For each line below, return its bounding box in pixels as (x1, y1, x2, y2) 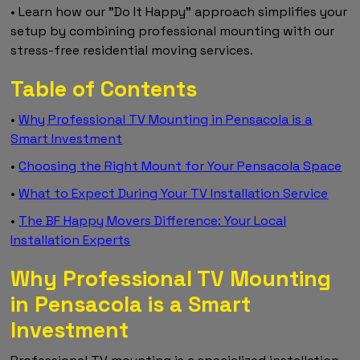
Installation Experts (10, 231, 131, 248)
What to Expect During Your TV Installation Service (18, 184, 329, 202)
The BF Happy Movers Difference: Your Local (18, 211, 287, 229)
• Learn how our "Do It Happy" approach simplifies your (10, 2, 348, 20)
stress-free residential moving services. (10, 41, 254, 59)
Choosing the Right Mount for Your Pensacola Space (18, 157, 342, 174)
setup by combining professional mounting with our (10, 22, 335, 39)
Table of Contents (10, 74, 198, 103)
